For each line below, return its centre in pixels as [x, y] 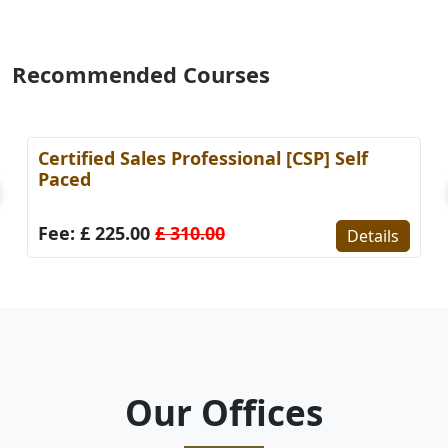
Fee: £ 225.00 [96, 232]
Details [373, 235]
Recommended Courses [141, 73]
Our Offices [224, 412]
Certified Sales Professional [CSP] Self [203, 157]
